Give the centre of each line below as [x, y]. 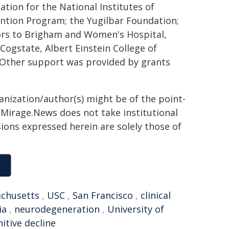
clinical [156, 195]
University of [136, 209]
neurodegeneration [57, 209]
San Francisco [103, 195]
